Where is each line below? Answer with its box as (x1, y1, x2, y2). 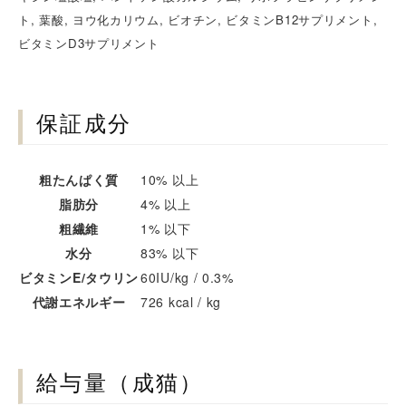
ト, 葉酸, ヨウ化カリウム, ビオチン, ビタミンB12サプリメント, (18, 10, 378, 28)
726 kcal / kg (140, 292, 222, 311)
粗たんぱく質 (38, 169, 120, 188)
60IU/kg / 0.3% (140, 267, 234, 286)
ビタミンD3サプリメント (18, 34, 159, 52)
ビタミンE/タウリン (19, 267, 139, 286)
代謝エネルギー (32, 292, 126, 311)
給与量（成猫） (36, 371, 204, 395)
